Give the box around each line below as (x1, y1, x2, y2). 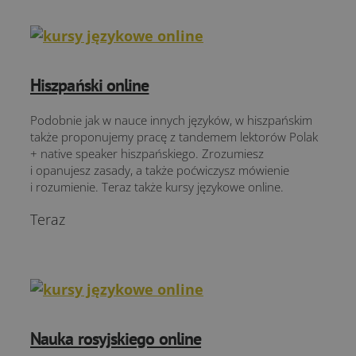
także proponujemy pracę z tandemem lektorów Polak (30, 129, 318, 145)
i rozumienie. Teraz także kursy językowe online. (30, 179, 284, 195)
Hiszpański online (30, 74, 149, 96)
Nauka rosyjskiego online (30, 327, 202, 350)
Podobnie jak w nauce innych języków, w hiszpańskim (30, 112, 312, 128)
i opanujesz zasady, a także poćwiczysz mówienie (30, 162, 289, 178)
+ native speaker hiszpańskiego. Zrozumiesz (30, 145, 264, 161)
